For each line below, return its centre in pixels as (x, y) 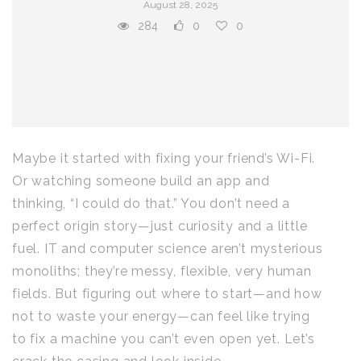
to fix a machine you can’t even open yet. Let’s (164, 339)
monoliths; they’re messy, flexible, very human (162, 271)
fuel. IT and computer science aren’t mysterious (168, 249)
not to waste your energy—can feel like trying (161, 316)
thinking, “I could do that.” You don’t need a (151, 203)
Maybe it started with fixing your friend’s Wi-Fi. (164, 158)
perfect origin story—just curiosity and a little (160, 226)
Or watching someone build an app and (141, 181)
